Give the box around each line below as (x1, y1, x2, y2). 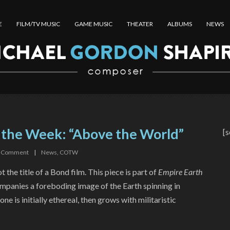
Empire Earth (158, 167, 202, 177)
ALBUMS (167, 20, 192, 28)
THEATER (126, 20, 153, 28)
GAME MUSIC (74, 20, 112, 28)
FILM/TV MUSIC (16, 20, 60, 28)
